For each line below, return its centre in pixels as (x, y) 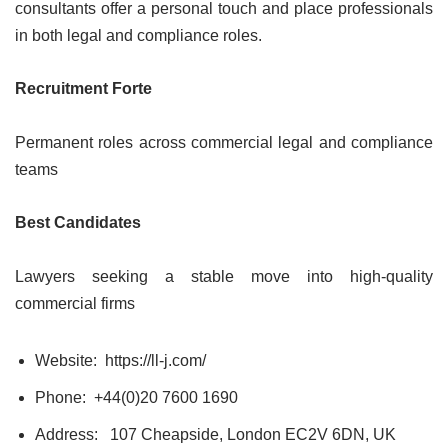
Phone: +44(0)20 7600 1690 (136, 398)
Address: (70, 435)
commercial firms (75, 304)
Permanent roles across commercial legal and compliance (224, 143)
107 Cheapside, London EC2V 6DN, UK (253, 435)
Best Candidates (78, 223)
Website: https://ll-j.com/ (120, 361)
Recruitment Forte (83, 89)
